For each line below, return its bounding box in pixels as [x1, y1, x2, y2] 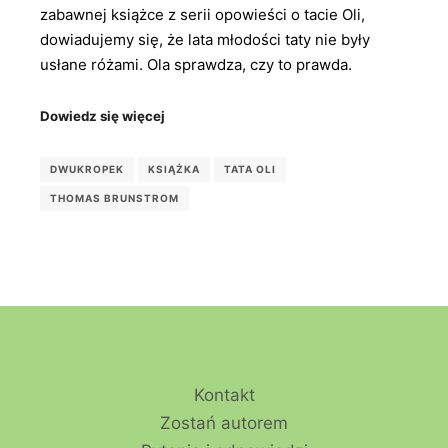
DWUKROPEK [50, 163, 124, 176]
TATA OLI [224, 163, 276, 176]
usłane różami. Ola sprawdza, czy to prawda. [40, 55, 352, 75]
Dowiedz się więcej [40, 107, 165, 124]
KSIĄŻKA [148, 163, 200, 176]
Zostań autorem [160, 413, 288, 433]
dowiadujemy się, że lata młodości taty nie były [40, 30, 370, 50]
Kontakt [193, 385, 255, 405]
